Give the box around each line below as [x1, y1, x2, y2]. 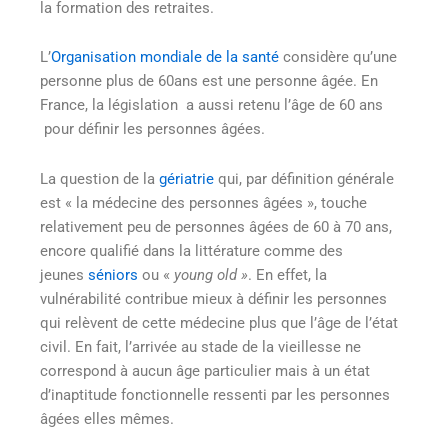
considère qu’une [279, 48, 397, 67]
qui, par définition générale [214, 169, 394, 188]
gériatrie [159, 169, 214, 188]
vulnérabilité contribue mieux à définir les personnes [40, 289, 387, 308]
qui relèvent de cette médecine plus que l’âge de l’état [40, 313, 398, 332]
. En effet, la [248, 265, 327, 284]
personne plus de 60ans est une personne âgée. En [40, 72, 378, 91]
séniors [88, 265, 138, 284]
